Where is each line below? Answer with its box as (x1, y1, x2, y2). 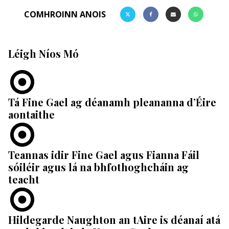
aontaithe (8, 107, 55, 122)
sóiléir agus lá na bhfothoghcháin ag (8, 160, 189, 174)
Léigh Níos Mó (8, 47, 79, 61)
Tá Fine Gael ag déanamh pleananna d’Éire (8, 95, 216, 109)
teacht (8, 172, 39, 187)
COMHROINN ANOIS (24, 8, 106, 20)
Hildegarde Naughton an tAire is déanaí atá (8, 213, 220, 227)
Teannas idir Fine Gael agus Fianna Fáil (8, 148, 199, 162)
